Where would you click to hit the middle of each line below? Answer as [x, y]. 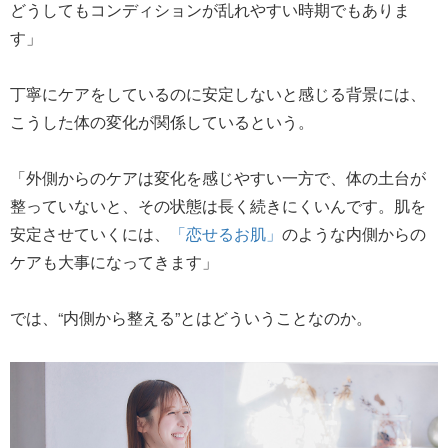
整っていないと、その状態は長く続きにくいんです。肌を [218, 205]
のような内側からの [354, 233]
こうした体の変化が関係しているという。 [162, 121]
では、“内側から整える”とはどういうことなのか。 [191, 317]
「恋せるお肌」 [226, 233]
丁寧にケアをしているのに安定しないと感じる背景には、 [218, 93]
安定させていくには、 [90, 233]
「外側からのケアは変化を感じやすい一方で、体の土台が [218, 177]
